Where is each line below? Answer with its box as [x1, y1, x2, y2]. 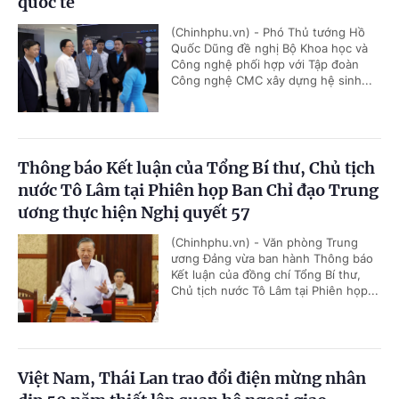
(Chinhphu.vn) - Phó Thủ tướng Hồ [171, 24, 365, 39]
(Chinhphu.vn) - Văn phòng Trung [171, 234, 358, 249]
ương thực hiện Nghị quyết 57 [18, 201, 250, 223]
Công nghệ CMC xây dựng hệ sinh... [171, 72, 372, 87]
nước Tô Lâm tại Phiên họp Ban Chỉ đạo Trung [18, 179, 379, 200]
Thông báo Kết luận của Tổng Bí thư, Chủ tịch [18, 157, 375, 178]
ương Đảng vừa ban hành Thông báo [171, 250, 373, 265]
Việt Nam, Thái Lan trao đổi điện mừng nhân [18, 367, 366, 388]
